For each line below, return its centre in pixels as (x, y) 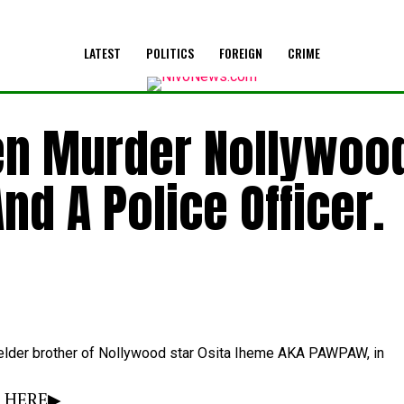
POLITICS (170, 53)
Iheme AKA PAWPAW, (304, 353)
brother (57, 353)
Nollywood (134, 353)
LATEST (102, 53)
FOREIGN (241, 53)
